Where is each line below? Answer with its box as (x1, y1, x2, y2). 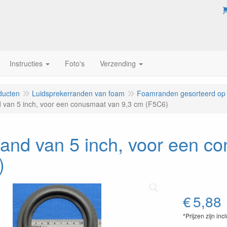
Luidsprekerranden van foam (32, 88, 125, 98)
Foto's (65, 58, 85, 68)
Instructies (10, 58, 43, 68)
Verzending (100, 58, 136, 68)
